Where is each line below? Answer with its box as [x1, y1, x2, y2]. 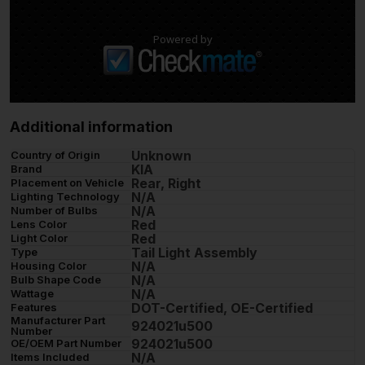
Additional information [10, 117, 173, 135]
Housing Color [11, 258, 86, 272]
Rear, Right [131, 174, 201, 191]
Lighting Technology [11, 189, 120, 203]
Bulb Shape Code [11, 272, 101, 286]
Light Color [11, 231, 68, 244]
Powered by [152, 31, 213, 46]
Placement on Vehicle [11, 175, 124, 189]
